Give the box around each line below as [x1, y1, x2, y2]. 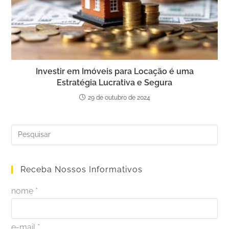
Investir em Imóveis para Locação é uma [35, 66, 194, 76]
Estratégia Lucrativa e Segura [57, 77, 172, 87]
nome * [11, 186, 38, 196]
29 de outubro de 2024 [87, 94, 150, 101]
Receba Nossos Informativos [20, 164, 143, 174]
